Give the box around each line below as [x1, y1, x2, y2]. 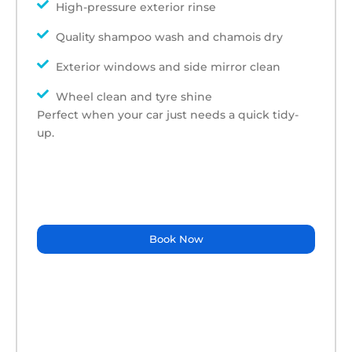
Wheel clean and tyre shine [55, 89, 212, 104]
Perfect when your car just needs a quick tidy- [37, 107, 299, 122]
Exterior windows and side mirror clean [55, 59, 280, 74]
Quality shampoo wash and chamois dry [55, 29, 283, 44]
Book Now [148, 232, 203, 245]
